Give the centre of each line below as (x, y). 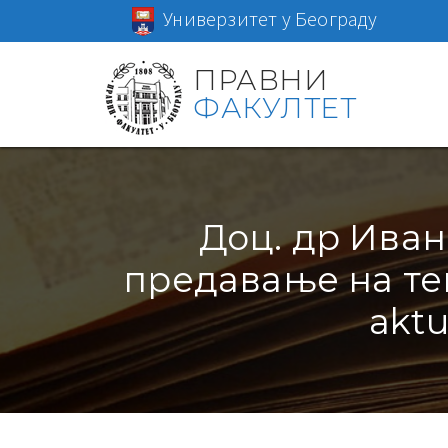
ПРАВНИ (261, 79)
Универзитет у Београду (270, 18)
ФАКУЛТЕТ (275, 107)
